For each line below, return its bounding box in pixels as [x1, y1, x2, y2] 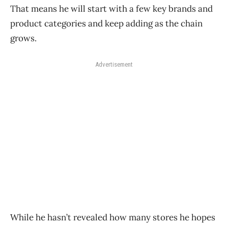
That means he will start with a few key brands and [10, 3, 213, 14]
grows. [10, 32, 37, 44]
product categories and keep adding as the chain [10, 17, 203, 29]
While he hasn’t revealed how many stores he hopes [10, 211, 215, 223]
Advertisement [95, 60, 133, 68]
